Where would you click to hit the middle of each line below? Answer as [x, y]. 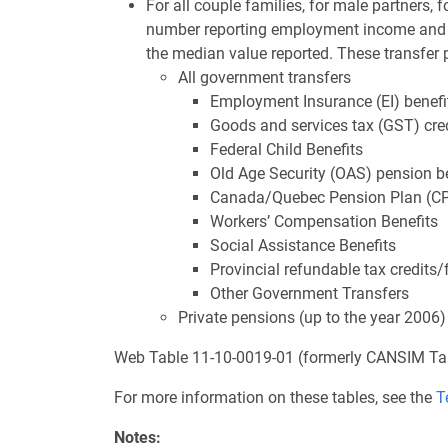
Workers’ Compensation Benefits [324, 221]
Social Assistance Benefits [303, 245]
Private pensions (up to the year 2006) [312, 317]
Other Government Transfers [309, 293]
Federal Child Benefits [286, 149]
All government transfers [264, 77]
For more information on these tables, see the [275, 397]
